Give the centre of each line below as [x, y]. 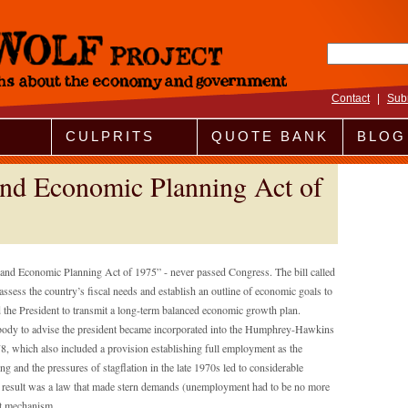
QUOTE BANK [270, 136]
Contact [351, 99]
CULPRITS [110, 136]
